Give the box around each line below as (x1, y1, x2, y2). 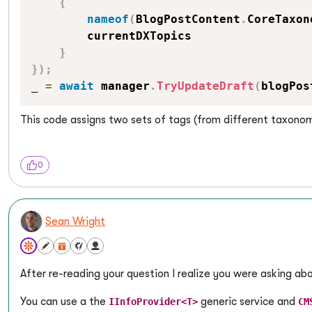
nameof (87, 13, 129, 26)
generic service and (198, 295, 298, 308)
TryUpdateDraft (157, 79, 254, 93)
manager (94, 79, 150, 93)
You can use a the (20, 295, 109, 308)
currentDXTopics (31, 29, 192, 42)
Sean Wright (45, 215, 105, 228)
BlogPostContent (136, 13, 240, 26)
